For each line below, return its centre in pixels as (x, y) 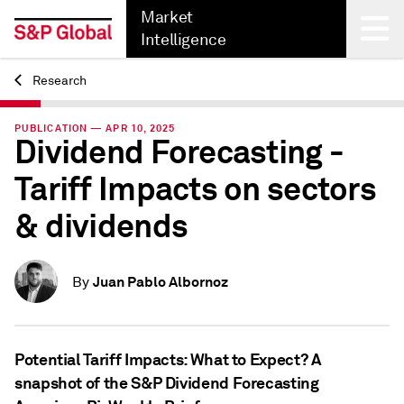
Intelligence (184, 40)
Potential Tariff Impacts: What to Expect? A (168, 359)
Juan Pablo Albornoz (161, 282)
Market (167, 17)
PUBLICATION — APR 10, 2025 (95, 128)
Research (58, 81)
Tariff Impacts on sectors (195, 189)
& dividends (101, 226)
